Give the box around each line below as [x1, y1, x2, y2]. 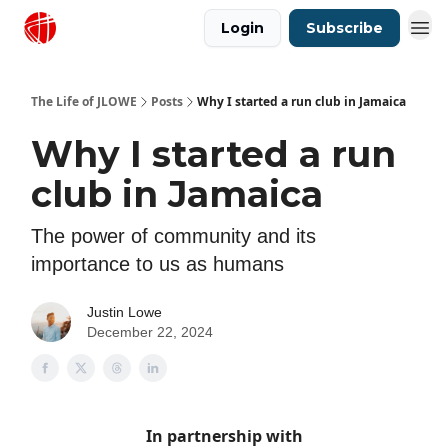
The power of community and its [31, 225, 316, 247]
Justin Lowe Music [80, 22, 185, 37]
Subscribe [306, 19, 383, 37]
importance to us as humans [31, 253, 284, 275]
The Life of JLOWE [31, 93, 137, 110]
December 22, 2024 [87, 324, 213, 340]
